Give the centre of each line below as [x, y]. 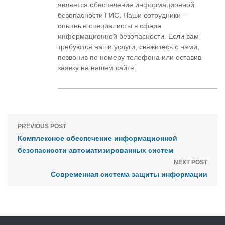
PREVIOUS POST [42, 126]
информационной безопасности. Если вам [128, 36]
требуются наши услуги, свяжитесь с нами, [129, 47]
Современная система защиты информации [129, 174]
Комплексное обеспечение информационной [97, 138]
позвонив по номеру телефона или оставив [130, 57]
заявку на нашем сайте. [97, 68]
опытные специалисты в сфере [109, 26]
